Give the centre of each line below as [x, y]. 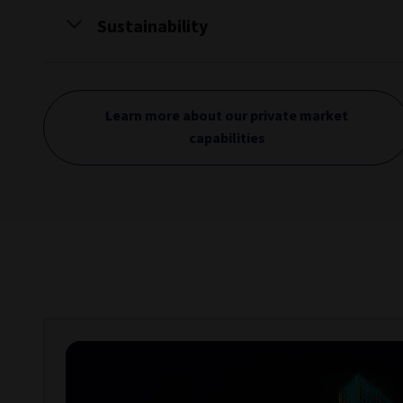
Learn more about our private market [227, 116]
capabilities [227, 139]
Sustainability [152, 27]
